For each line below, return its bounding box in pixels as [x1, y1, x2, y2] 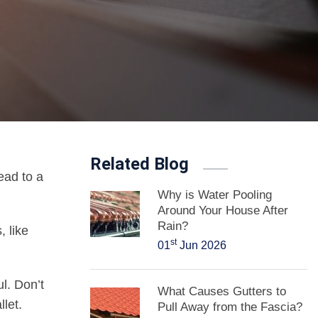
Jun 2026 [177, 239, 226, 251]
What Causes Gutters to [158, 285, 286, 298]
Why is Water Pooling [158, 188, 272, 202]
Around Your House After [158, 204, 288, 217]
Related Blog [90, 154, 189, 174]
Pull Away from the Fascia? [158, 300, 302, 314]
